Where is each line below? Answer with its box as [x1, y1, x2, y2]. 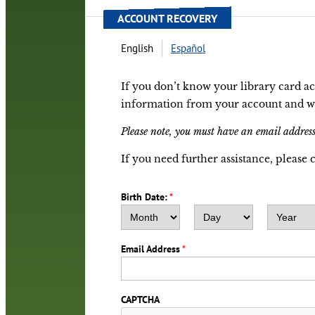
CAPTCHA [121, 293, 160, 307]
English [121, 41, 153, 56]
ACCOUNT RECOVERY [117, 11, 217, 25]
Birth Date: [121, 191, 167, 204]
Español [171, 41, 205, 56]
